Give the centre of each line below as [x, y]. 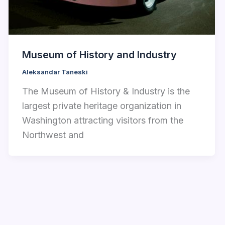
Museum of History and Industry [100, 54]
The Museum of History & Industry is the [106, 91]
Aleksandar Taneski [55, 72]
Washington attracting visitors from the [103, 121]
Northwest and [53, 135]
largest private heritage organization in [102, 106]
